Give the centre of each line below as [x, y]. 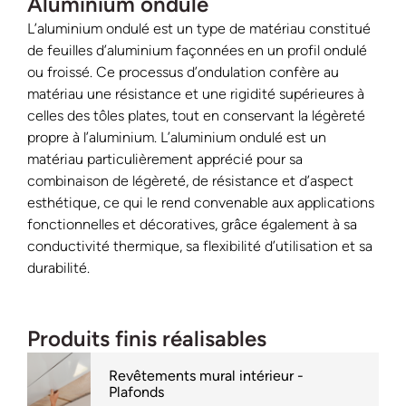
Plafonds [136, 392]
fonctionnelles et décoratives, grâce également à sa [192, 225]
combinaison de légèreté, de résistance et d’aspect [190, 181]
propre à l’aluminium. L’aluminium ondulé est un [177, 138]
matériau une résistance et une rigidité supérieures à [196, 94]
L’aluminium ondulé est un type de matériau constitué [199, 29]
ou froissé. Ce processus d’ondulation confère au [183, 72]
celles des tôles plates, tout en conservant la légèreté [196, 116]
